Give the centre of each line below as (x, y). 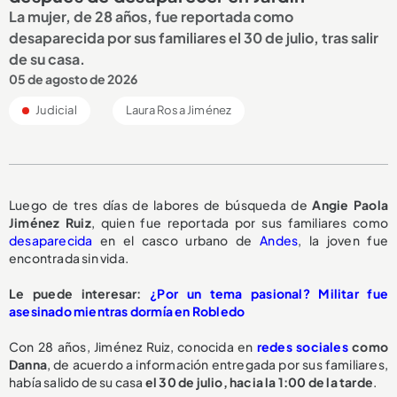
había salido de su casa (77, 381)
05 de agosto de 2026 (73, 78)
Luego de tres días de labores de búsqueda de (161, 204)
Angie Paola (350, 204)
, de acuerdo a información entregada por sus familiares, (218, 364)
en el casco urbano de (176, 240)
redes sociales (302, 346)
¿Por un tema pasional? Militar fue (269, 293)
